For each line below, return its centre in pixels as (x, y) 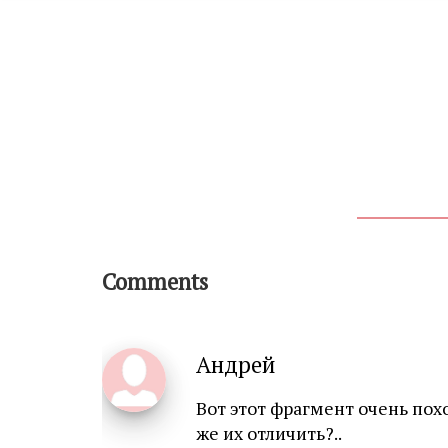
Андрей (236, 364)
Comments (155, 281)
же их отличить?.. (269, 433)
